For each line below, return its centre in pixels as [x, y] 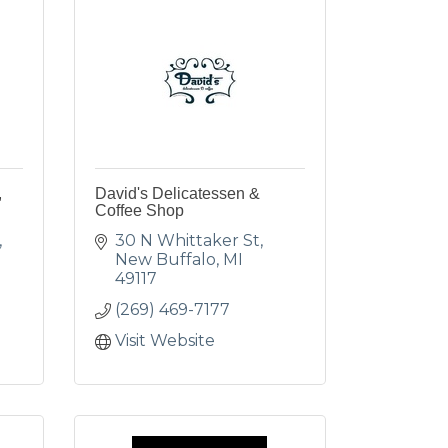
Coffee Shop [139, 210]
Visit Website [164, 340]
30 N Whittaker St [187, 240]
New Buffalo [165, 259]
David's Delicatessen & [177, 193]
